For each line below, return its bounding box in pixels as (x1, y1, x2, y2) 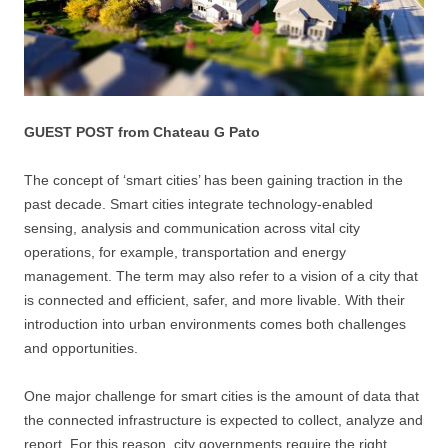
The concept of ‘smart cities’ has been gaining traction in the (24, 171, 403, 188)
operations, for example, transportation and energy (24, 243, 346, 260)
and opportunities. (24, 339, 138, 356)
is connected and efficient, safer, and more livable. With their (24, 291, 405, 308)
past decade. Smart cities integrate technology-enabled (24, 195, 373, 212)
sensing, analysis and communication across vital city (24, 219, 360, 236)
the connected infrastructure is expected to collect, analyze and (24, 411, 423, 428)
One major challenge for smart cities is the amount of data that (24, 387, 419, 404)
